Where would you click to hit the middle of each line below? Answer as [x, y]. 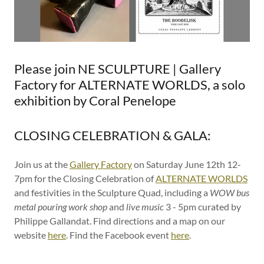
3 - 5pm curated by [202, 207]
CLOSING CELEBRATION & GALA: [113, 135]
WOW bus [230, 192]
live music [145, 207]
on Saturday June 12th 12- [187, 164]
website [31, 235]
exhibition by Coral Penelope [95, 100]
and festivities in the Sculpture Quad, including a [112, 192]
